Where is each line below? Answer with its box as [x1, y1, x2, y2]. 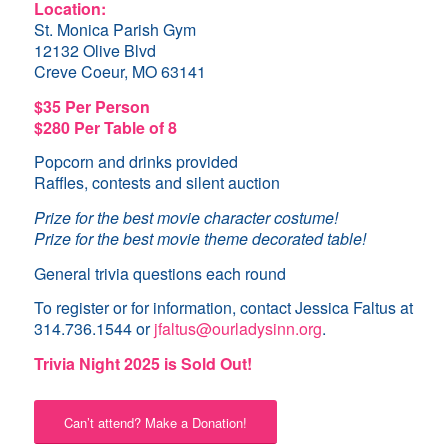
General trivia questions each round [33, 261, 286, 285]
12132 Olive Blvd [33, 39, 156, 63]
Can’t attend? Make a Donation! [63, 413, 247, 433]
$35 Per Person [33, 94, 150, 118]
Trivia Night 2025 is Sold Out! [33, 351, 252, 375]
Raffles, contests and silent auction [33, 171, 280, 195]
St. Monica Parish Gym [33, 18, 196, 42]
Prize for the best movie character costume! [33, 205, 338, 229]
